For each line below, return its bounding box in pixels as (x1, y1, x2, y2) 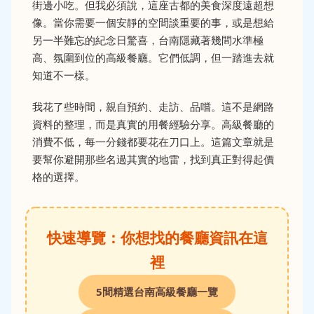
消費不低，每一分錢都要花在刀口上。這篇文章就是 (32, 135, 274, 149)
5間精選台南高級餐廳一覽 (96, 285, 218, 299)
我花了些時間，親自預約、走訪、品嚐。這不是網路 (32, 100, 274, 114)
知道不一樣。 (32, 68, 95, 82)
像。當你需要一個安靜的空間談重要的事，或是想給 (32, 15, 274, 29)
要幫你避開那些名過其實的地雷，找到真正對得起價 (32, 152, 274, 166)
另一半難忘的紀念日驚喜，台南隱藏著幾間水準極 (32, 33, 264, 47)
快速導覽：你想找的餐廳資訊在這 (46, 228, 268, 247)
